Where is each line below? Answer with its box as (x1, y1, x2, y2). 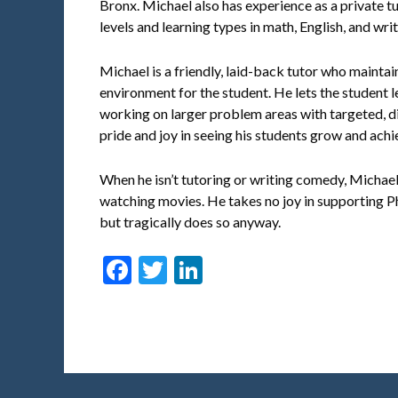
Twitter (167, 252, 259, 288)
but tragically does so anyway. (99, 213, 281, 231)
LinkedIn (203, 252, 307, 288)
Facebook (131, 252, 249, 288)
